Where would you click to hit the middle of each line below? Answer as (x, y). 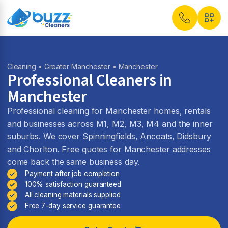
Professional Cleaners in (90, 80)
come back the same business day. (73, 162)
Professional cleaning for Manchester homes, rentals (109, 111)
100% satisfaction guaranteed (73, 184)
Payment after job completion (72, 174)
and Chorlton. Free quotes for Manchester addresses (109, 149)
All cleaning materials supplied (73, 195)
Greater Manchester (77, 66)
